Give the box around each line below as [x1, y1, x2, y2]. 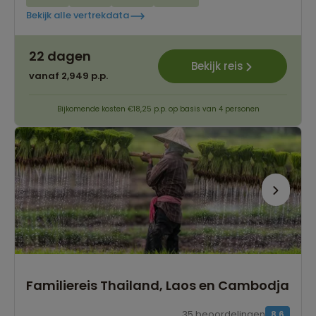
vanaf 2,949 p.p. [29, 68, 108, 83]
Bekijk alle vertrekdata [26, 8, 129, 23]
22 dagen [29, 47, 91, 65]
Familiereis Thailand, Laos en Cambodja [26, 276, 289, 294]
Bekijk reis [190, 59, 243, 74]
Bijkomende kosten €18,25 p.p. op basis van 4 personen [56, 103, 260, 114]
